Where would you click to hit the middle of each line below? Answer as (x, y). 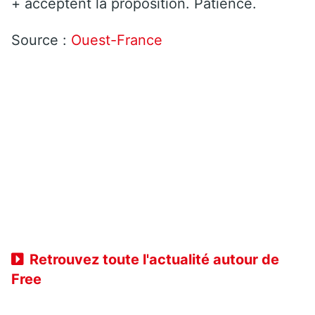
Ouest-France (117, 40)
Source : (41, 40)
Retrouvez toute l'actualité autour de (154, 259)
